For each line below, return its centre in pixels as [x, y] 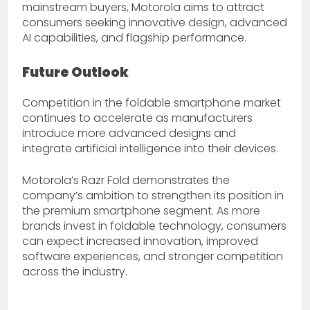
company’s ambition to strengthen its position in [153, 196]
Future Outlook [75, 73]
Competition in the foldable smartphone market [152, 103]
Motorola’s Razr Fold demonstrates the [126, 181]
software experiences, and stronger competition [153, 257]
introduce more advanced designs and [129, 134]
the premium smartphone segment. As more [141, 211]
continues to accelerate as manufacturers [137, 118]
